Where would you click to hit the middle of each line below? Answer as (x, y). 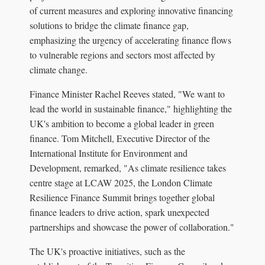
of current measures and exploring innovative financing (131, 11)
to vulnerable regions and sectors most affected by (122, 55)
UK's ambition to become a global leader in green (122, 124)
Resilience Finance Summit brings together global (122, 198)
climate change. (59, 70)
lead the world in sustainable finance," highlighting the (131, 109)
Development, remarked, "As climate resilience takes (128, 168)
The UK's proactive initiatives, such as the (107, 251)
